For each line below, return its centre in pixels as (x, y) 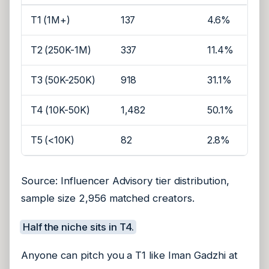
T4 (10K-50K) (60, 110)
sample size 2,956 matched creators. (108, 198)
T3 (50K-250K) (63, 80)
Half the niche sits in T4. (78, 227)
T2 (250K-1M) (61, 50)
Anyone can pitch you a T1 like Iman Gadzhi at (129, 255)
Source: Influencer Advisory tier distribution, (125, 181)
